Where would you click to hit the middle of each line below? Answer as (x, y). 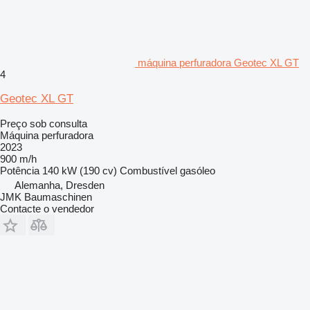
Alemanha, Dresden (60, 185)
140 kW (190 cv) (80, 170)
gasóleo (198, 170)
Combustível (148, 170)
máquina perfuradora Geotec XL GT (218, 62)
